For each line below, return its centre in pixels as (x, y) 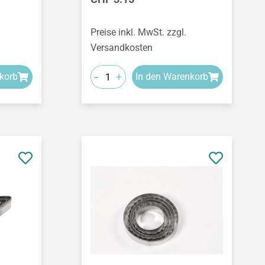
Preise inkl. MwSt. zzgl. (138, 33)
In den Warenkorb (172, 77)
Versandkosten (121, 48)
